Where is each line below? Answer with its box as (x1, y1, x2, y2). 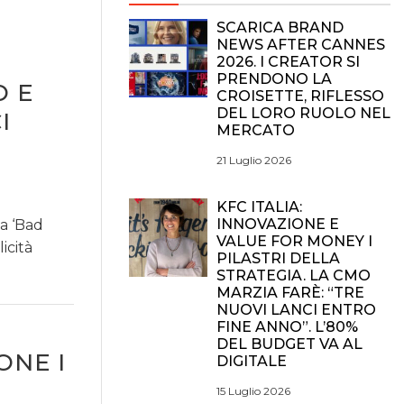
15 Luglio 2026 (216, 384, 290, 398)
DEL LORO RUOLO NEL (216, 105, 390, 122)
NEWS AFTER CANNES (216, 36, 385, 53)
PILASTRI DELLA (216, 250, 340, 267)
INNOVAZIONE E (216, 216, 339, 233)
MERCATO (216, 122, 295, 139)
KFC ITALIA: (216, 198, 302, 216)
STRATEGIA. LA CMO (216, 267, 371, 284)
